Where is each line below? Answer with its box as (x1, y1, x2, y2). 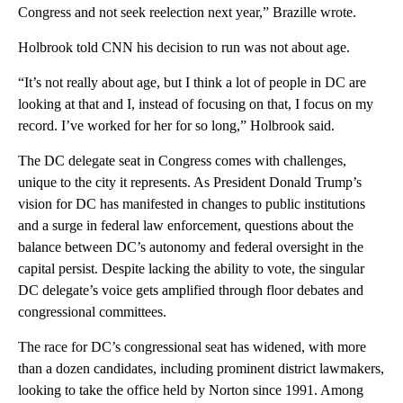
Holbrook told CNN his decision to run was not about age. (18, 40, 350, 56)
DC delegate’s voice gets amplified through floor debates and (18, 282, 363, 299)
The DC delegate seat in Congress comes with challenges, (18, 153, 346, 169)
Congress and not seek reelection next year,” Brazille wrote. (18, 4, 356, 21)
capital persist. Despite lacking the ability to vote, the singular (18, 261, 364, 277)
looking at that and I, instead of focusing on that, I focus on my (18, 96, 373, 112)
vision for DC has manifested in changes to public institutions (18, 196, 365, 212)
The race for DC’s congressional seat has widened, (18, 339, 305, 355)
